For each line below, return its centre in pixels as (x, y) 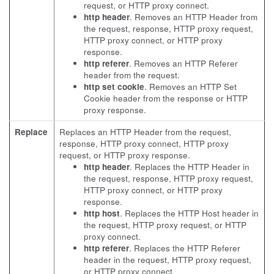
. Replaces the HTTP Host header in (189, 213)
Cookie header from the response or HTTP (166, 98)
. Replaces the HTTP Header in (190, 167)
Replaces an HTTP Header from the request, (145, 132)
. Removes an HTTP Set (191, 87)
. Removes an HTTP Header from (194, 17)
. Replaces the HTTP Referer (185, 248)
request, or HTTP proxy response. (125, 155)
